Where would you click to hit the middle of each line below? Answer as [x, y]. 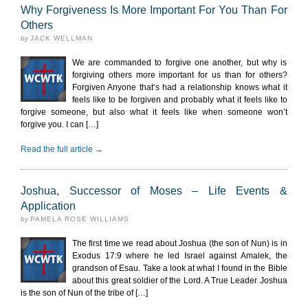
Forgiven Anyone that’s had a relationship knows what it [180, 87]
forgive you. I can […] [59, 124]
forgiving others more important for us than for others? [180, 75]
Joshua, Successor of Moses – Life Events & [154, 191]
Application [48, 206]
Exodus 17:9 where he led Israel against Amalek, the [180, 256]
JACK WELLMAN [62, 38]
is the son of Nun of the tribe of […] [84, 293]
